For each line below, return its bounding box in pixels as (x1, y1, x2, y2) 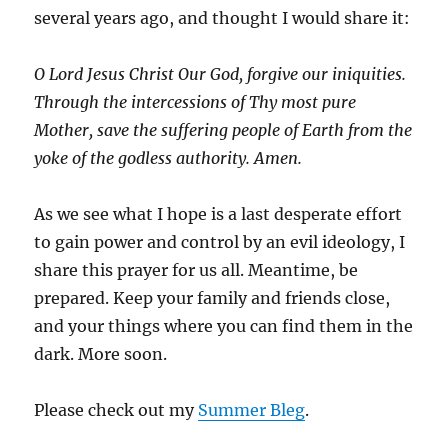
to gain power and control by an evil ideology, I (34, 232, 406, 253)
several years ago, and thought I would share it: (34, 8, 411, 29)
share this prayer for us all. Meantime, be (34, 260, 359, 281)
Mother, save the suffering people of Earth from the (34, 120, 413, 141)
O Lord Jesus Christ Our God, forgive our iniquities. (34, 64, 407, 85)
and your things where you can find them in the (34, 316, 414, 337)
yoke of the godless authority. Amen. (34, 148, 303, 169)
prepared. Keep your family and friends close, (34, 288, 391, 309)
